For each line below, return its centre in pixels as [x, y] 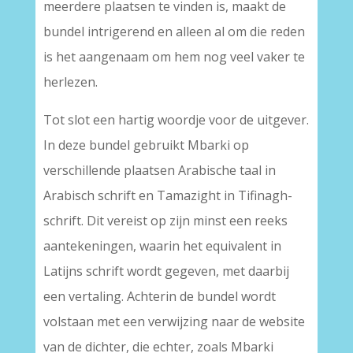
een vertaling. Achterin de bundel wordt [159, 296]
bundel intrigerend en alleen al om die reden [174, 32]
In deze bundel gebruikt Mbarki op [146, 145]
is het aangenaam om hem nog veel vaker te [174, 57]
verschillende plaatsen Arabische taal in [159, 170]
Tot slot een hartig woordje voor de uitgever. [176, 120]
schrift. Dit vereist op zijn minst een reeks [165, 221]
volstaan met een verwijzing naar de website [174, 321]
